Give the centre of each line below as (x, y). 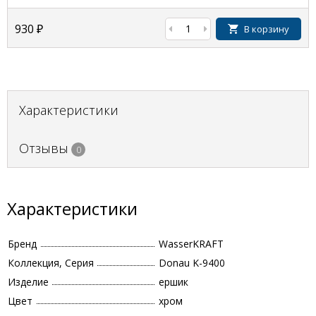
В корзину (267, 29)
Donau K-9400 (192, 263)
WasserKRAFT (191, 244)
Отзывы (44, 148)
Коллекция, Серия (51, 263)
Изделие (28, 282)
